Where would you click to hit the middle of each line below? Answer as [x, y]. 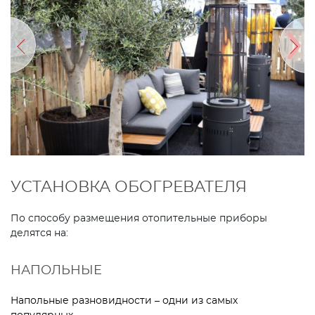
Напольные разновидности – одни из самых [124, 301]
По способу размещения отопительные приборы [139, 218]
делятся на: [39, 233]
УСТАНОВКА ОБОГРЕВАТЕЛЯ [129, 187]
